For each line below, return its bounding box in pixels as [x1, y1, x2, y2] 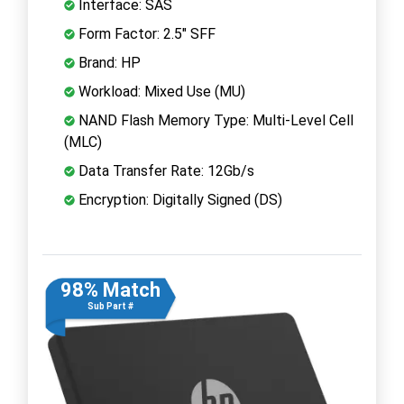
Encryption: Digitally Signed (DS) [75, 190, 282, 208]
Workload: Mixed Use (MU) [75, 82, 245, 100]
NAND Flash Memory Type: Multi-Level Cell [75, 111, 353, 129]
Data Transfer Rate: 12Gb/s [75, 161, 254, 179]
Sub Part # [87, 300, 133, 311]
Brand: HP [75, 53, 141, 71]
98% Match [60, 278, 161, 301]
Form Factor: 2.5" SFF [75, 24, 216, 42]
